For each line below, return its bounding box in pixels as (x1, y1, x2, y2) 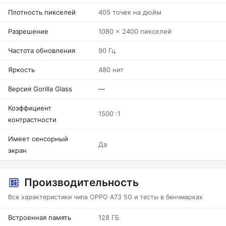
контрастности (8, 116, 56, 124)
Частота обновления (8, 46, 75, 54)
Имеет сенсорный (8, 135, 68, 143)
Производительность (24, 176, 139, 189)
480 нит (98, 66, 124, 74)
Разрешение (8, 27, 48, 35)
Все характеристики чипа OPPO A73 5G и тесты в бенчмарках (8, 193, 203, 201)
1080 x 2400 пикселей (98, 27, 172, 35)
